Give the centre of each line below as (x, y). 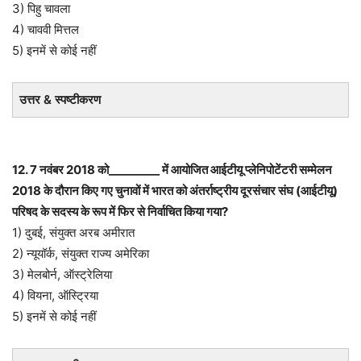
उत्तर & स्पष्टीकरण (60, 99)
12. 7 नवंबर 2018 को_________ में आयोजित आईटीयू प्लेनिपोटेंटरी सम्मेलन (172, 169)
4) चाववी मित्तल (46, 29)
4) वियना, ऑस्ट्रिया (55, 295)
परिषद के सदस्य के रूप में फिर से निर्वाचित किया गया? (120, 211)
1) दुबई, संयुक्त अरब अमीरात (73, 232)
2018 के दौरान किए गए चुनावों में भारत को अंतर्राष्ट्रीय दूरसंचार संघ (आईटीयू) (175, 190)
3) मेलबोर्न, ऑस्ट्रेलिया (62, 274)
